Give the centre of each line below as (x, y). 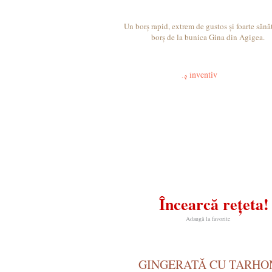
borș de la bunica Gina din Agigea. (208, 37)
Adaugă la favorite (208, 219)
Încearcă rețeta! (214, 204)
